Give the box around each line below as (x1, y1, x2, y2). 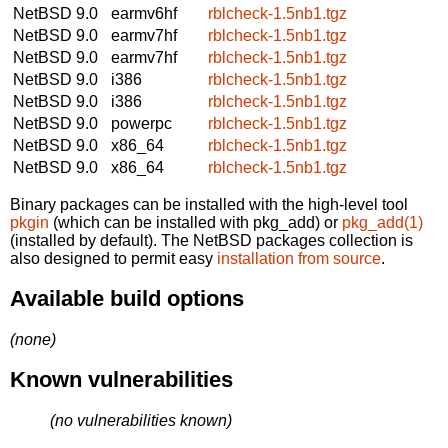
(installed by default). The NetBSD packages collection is (10, 231, 413, 249)
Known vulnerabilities (10, 367, 233, 393)
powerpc (111, 114, 172, 132)
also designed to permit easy (10, 249, 217, 267)
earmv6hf (111, 4, 177, 22)
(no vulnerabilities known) (50, 411, 232, 429)
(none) (10, 330, 56, 348)
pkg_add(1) (342, 213, 423, 231)
